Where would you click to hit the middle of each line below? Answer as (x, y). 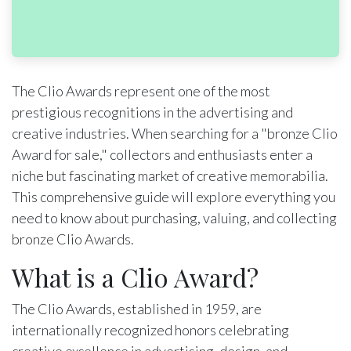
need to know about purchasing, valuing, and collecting (174, 217)
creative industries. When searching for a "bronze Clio (175, 133)
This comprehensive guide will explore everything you (174, 196)
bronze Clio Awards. (73, 239)
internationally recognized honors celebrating (150, 329)
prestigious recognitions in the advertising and (152, 112)
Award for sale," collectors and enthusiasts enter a (162, 154)
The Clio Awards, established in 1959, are (137, 308)
